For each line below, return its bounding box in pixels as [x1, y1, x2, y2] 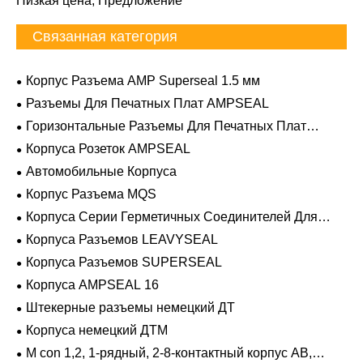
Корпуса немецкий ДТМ [26, 322, 168, 337]
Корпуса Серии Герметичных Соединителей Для [26, 209, 318, 224]
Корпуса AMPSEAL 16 [26, 277, 159, 292]
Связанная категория [32, 28, 177, 45]
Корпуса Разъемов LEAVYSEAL [26, 232, 218, 246]
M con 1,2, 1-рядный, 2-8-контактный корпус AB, [26, 345, 312, 360]
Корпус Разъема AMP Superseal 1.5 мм [26, 73, 260, 88]
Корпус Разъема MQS [26, 186, 156, 201]
